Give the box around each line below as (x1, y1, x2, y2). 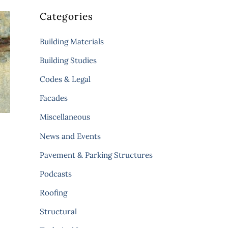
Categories (39, 10, 94, 22)
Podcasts (39, 168, 72, 179)
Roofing (39, 188, 67, 198)
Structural (39, 207, 77, 217)
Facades (39, 93, 68, 103)
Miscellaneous (39, 112, 90, 122)
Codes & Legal (39, 74, 91, 84)
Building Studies (39, 55, 97, 66)
